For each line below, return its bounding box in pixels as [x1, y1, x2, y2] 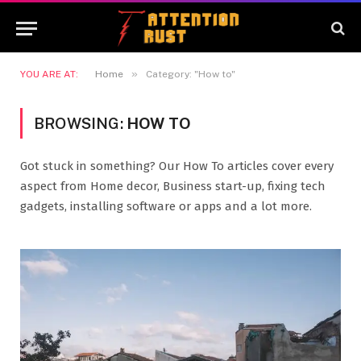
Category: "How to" [146, 68, 235, 80]
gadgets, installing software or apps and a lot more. [20, 199, 312, 214]
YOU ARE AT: [20, 68, 78, 80]
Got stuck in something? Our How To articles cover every [20, 159, 334, 173]
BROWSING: [34, 114, 127, 132]
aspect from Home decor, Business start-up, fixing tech [20, 179, 326, 193]
